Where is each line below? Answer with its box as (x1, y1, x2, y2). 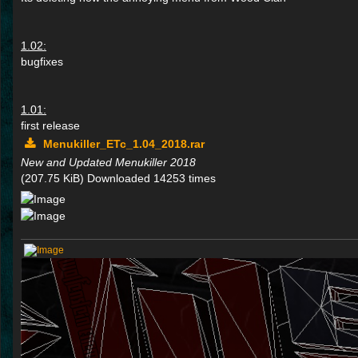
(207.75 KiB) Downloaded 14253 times (21, 172, 216, 185)
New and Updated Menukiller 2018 (21, 156, 196, 169)
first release (21, 119, 80, 133)
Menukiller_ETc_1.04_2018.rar (43, 137, 205, 151)
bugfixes (21, 55, 63, 69)
